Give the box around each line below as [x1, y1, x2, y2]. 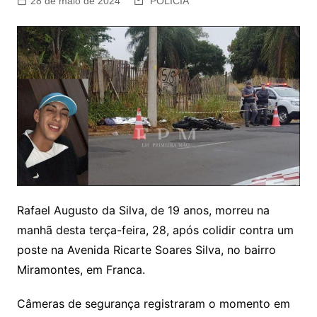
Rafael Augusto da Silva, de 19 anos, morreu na [16, 202, 270, 217]
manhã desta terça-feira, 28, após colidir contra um [16, 222, 294, 237]
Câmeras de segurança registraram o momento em [16, 296, 290, 311]
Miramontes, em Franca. [16, 262, 145, 277]
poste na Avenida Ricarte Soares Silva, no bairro [16, 242, 276, 257]
